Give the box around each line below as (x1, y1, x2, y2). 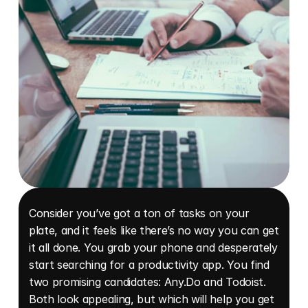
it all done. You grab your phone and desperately (29, 241, 278, 254)
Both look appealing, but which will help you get (29, 292, 274, 306)
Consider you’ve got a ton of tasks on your (29, 206, 250, 220)
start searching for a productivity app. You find (29, 258, 269, 272)
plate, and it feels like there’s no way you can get (29, 223, 279, 237)
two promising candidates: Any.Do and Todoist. (29, 275, 266, 289)
